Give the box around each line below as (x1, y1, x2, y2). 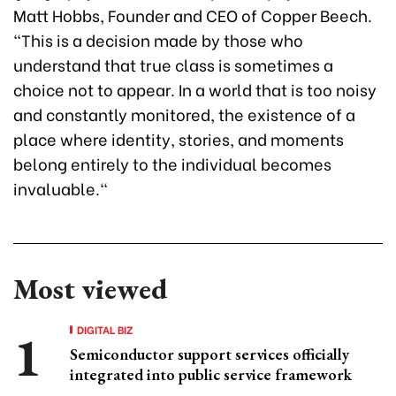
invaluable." (13, 175, 108, 200)
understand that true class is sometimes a (13, 51, 333, 76)
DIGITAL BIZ (77, 321, 133, 337)
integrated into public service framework (70, 363, 352, 385)
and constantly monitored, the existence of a (13, 101, 355, 126)
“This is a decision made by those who (13, 27, 303, 51)
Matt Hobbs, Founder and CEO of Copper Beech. (13, 2, 372, 27)
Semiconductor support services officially (70, 343, 349, 364)
